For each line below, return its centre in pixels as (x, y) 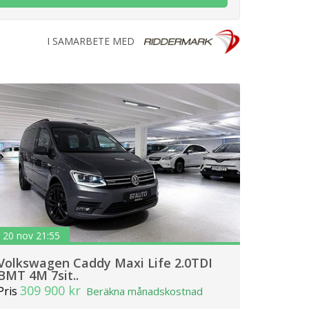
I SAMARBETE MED (91, 41)
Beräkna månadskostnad (144, 291)
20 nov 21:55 (31, 235)
